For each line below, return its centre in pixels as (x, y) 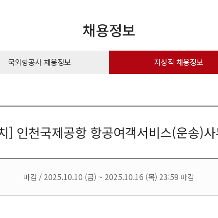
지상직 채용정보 (178, 62)
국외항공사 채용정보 (40, 62)
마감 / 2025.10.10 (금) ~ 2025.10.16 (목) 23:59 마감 (109, 176)
